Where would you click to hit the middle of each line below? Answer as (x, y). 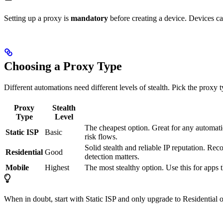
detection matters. (112, 157)
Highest (57, 168)
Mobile (17, 168)
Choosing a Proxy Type (63, 66)
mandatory (89, 18)
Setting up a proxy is (37, 18)
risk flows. (101, 137)
